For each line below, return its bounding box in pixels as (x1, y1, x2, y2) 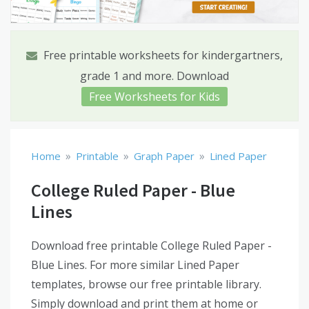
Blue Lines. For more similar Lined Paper (31, 257, 239, 273)
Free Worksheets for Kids (89, 89, 220, 105)
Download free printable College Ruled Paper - (31, 238, 272, 254)
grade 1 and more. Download (80, 68, 229, 84)
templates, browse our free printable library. (31, 277, 261, 292)
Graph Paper (134, 149, 195, 163)
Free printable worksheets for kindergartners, (41, 48, 283, 63)
